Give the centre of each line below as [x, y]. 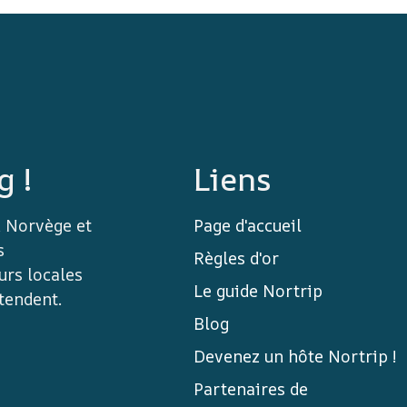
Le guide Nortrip [258, 291]
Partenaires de [250, 389]
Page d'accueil [247, 226]
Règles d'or [236, 258]
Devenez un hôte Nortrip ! [294, 357]
